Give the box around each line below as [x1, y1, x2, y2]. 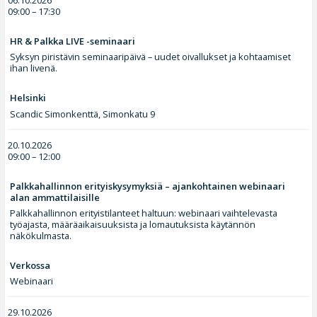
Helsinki [10, 91, 47, 105]
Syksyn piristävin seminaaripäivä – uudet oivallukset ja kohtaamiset [10, 50, 292, 64]
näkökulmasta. [10, 229, 72, 242]
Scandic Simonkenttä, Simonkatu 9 [10, 107, 156, 120]
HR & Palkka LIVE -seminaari [10, 34, 136, 47]
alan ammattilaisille [10, 190, 100, 204]
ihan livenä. [10, 62, 58, 75]
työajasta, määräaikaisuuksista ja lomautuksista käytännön [10, 217, 256, 231]
